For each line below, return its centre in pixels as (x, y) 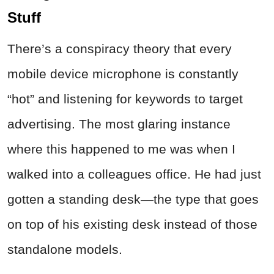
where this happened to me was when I (121, 149)
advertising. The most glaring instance (119, 124)
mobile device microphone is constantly (123, 74)
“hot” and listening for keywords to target (125, 99)
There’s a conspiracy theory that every (120, 49)
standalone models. (65, 250)
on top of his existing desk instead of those (132, 224)
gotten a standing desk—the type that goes (133, 199)
